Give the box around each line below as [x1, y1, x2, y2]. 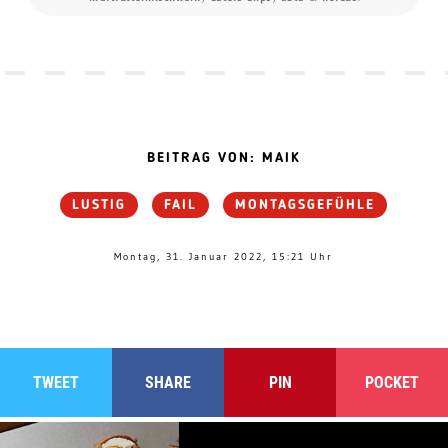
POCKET [365, 373, 419, 393]
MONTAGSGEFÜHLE [235, 198, 376, 213]
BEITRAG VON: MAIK [146, 151, 301, 166]
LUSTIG [72, 198, 127, 213]
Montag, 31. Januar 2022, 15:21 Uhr [114, 250, 334, 264]
